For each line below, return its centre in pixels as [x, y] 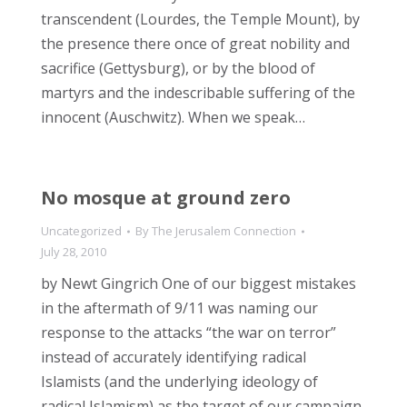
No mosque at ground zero [166, 198]
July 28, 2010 [74, 252]
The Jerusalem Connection [224, 231]
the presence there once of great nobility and [195, 44]
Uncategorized [81, 231]
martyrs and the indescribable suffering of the [198, 93]
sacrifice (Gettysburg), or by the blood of [178, 68]
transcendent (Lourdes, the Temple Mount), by [200, 19]
